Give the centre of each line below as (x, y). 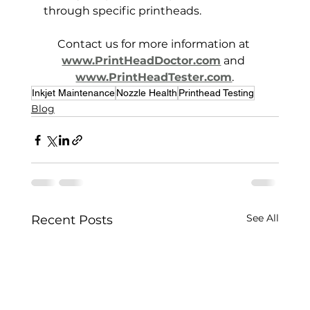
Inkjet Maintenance (73, 93)
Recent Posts (72, 220)
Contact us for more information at (155, 44)
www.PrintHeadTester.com (154, 77)
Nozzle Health (146, 93)
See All (263, 218)
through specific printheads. (122, 11)
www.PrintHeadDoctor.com (142, 61)
